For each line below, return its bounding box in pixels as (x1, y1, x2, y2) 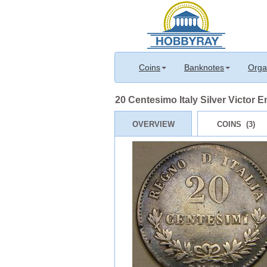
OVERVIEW (132, 119, 175, 129)
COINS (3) (217, 119, 255, 129)
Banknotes (184, 63, 224, 72)
